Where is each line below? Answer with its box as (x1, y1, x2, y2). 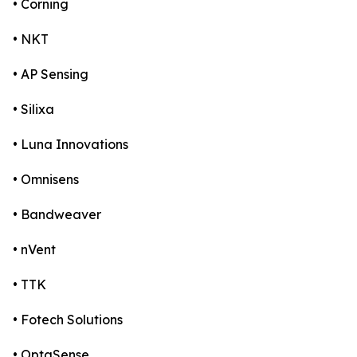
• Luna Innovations (13, 136, 128, 153)
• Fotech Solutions (13, 312, 123, 328)
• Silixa (13, 101, 54, 118)
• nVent (13, 241, 56, 258)
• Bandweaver (13, 206, 101, 223)
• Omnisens (13, 171, 79, 188)
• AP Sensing (13, 66, 88, 83)
